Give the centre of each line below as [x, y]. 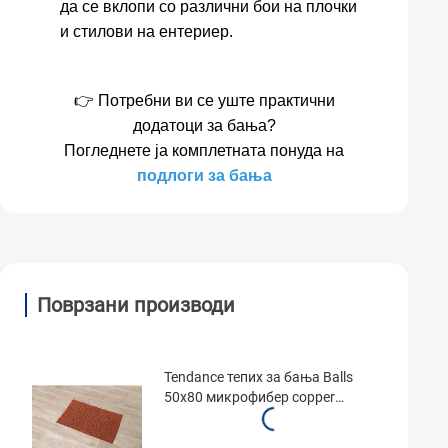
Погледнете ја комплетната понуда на [204, 150]
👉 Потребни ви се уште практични [204, 100]
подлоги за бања [204, 175]
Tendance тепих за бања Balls [258, 377]
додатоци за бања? [204, 125]
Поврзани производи [136, 305]
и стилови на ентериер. [146, 31]
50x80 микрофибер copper [249, 397]
